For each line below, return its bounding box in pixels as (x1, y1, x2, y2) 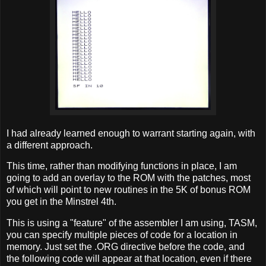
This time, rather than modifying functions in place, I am (7, 161, 237, 172)
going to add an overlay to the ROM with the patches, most (7, 173, 251, 183)
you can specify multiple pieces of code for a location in (7, 230, 237, 240)
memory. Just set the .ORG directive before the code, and (7, 242, 245, 252)
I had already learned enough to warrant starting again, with (7, 128, 255, 138)
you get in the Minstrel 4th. (7, 197, 116, 207)
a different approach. (7, 140, 93, 150)
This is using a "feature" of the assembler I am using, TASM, (7, 218, 257, 229)
